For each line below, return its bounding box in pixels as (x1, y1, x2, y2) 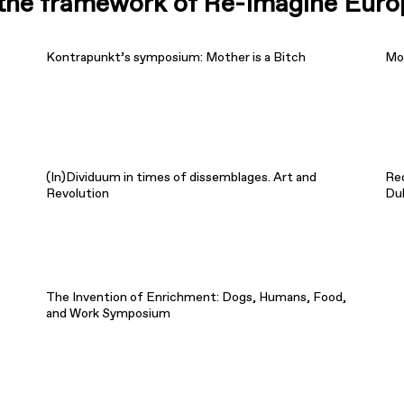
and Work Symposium (45, 305, 170, 322)
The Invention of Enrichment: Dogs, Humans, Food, (45, 289, 346, 306)
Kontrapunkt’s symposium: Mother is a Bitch (45, 49, 306, 66)
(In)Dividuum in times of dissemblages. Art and (45, 169, 317, 186)
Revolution (45, 185, 109, 202)
